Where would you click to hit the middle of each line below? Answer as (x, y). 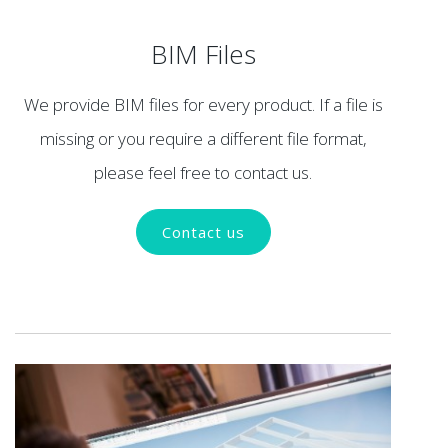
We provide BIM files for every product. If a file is (203, 104)
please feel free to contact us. (203, 172)
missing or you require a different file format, (203, 138)
